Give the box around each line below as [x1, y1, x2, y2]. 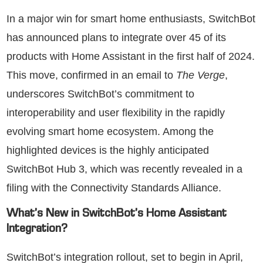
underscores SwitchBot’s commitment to [6, 87, 194, 100]
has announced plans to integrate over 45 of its [6, 31, 226, 43]
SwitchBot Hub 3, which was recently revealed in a [6, 163, 242, 175]
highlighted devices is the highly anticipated [6, 144, 209, 156]
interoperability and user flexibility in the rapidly [6, 106, 225, 119]
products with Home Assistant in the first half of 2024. [6, 50, 255, 62]
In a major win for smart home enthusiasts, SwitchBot [6, 12, 255, 25]
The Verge [176, 69, 225, 81]
